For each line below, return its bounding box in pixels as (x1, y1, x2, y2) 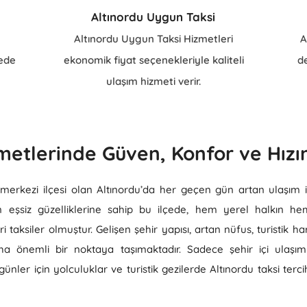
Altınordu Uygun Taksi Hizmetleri (74, 32, 233, 45)
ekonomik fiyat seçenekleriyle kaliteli (63, 53, 244, 66)
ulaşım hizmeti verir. (106, 75, 201, 88)
